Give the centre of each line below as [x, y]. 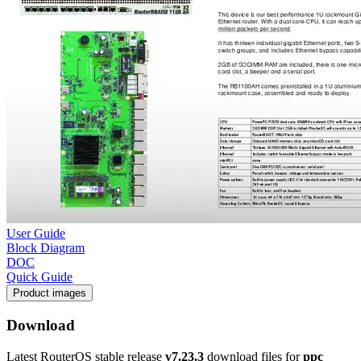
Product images [50, 293]
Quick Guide [39, 277]
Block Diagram [46, 248]
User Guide [36, 234]
